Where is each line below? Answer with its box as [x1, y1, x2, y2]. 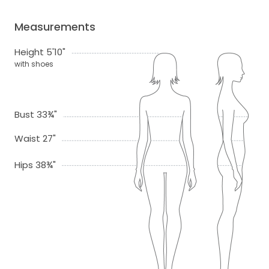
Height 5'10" [14, 46, 65, 59]
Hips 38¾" [14, 159, 56, 172]
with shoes [14, 59, 53, 70]
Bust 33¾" [14, 108, 57, 121]
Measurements [14, 19, 95, 35]
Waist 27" [14, 132, 56, 145]
